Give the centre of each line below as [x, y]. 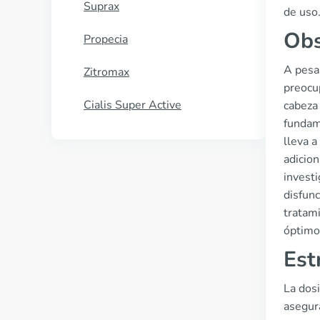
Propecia [106, 39]
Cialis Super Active [132, 105]
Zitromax [106, 72]
